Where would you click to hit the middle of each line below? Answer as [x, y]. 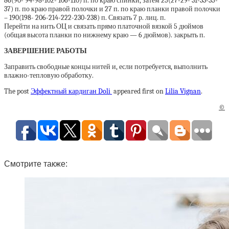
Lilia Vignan [183, 91]
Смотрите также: [36, 164]
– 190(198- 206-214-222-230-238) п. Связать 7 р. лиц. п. [85, 17]
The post [17, 91]
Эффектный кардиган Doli [71, 91]
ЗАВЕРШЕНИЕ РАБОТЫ [45, 51]
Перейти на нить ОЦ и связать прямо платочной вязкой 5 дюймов [104, 26]
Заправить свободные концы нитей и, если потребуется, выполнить [106, 66]
